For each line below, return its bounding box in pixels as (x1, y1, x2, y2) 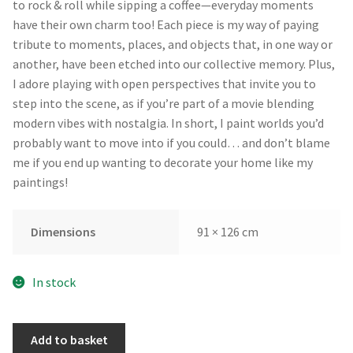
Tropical (12, 323, 59, 340)
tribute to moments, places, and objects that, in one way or (13, 35, 333, 52)
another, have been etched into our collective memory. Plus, (13, 55, 335, 72)
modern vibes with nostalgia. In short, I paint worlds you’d (13, 114, 324, 131)
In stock (32, 273, 76, 290)
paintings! (13, 173, 68, 190)
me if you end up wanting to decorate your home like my (13, 154, 313, 170)
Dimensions (30, 224, 95, 240)
